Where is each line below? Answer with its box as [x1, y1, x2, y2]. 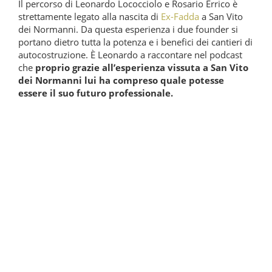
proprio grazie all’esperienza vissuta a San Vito [35, 61, 248, 73]
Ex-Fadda [161, 10, 199, 22]
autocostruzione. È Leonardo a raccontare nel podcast [18, 48, 242, 61]
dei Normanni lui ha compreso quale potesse [18, 73, 224, 86]
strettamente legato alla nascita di [18, 10, 161, 22]
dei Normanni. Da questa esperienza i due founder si [18, 22, 238, 35]
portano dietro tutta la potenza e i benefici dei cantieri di [18, 35, 253, 48]
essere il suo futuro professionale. [18, 86, 173, 99]
